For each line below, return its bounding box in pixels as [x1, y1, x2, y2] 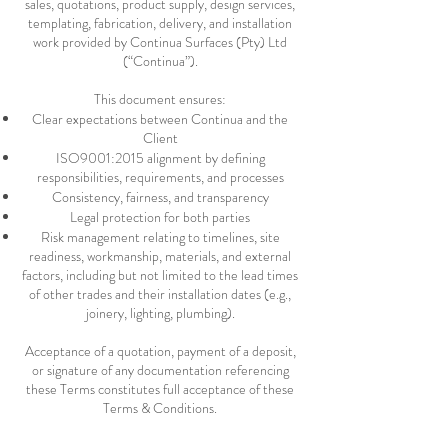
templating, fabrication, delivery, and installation [28, 13, 292, 33]
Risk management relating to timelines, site [40, 227, 280, 247]
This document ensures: [94, 89, 226, 109]
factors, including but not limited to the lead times [22, 265, 298, 285]
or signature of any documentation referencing [31, 360, 289, 380]
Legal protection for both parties [70, 207, 250, 227]
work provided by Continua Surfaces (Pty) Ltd [33, 32, 287, 52]
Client [142, 128, 178, 148]
